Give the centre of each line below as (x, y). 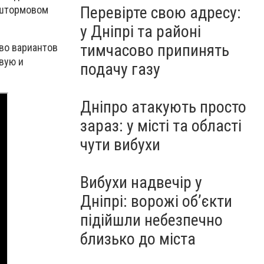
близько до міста (138, 239)
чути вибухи (120, 145)
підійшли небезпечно (151, 220)
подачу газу (120, 69)
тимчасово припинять (155, 50)
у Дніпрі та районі (141, 32)
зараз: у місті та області (161, 126)
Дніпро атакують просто (163, 107)
